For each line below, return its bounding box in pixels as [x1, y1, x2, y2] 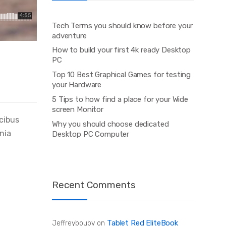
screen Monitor [52, 105, 103, 115]
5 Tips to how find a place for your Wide [52, 95, 189, 104]
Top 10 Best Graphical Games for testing [52, 70, 191, 80]
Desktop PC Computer [52, 130, 130, 139]
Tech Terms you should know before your [52, 21, 193, 30]
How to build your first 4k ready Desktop [52, 45, 191, 55]
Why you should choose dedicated [52, 120, 169, 129]
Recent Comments [52, 179, 136, 191]
